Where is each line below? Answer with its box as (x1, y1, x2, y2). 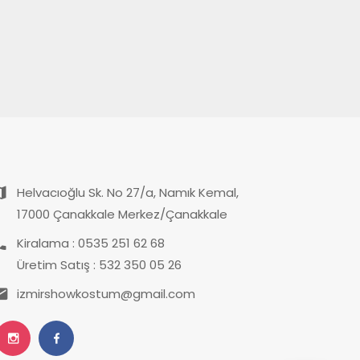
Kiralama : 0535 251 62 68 (17, 234, 165, 252)
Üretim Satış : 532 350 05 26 (17, 256, 182, 273)
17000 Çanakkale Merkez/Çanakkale (17, 205, 227, 223)
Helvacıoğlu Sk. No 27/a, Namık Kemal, (17, 183, 239, 201)
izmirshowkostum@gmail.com (17, 284, 195, 302)
